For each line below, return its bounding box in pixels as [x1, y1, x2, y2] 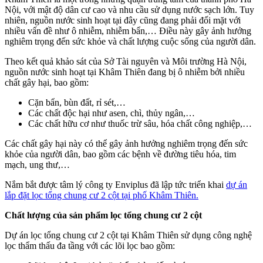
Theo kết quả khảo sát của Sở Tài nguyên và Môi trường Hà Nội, [5, 56, 247, 66]
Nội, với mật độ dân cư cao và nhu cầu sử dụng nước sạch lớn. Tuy [5, 4, 254, 15]
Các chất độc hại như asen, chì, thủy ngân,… [28, 107, 195, 118]
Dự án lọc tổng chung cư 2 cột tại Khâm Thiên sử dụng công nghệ [5, 230, 252, 240]
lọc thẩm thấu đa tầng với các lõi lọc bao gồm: [5, 240, 175, 251]
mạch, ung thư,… [5, 159, 70, 170]
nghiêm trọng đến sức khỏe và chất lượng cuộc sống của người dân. [5, 36, 256, 46]
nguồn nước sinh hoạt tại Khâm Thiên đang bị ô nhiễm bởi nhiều [5, 66, 245, 77]
